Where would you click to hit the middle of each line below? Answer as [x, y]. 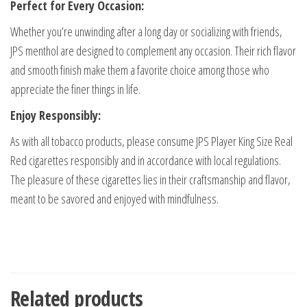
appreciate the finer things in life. [75, 89]
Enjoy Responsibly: [56, 115]
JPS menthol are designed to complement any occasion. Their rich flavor [153, 51]
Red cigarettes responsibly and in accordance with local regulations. [146, 161]
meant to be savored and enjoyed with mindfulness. [114, 199]
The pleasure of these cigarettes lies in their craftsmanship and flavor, [150, 180]
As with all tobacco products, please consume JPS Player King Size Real [151, 142]
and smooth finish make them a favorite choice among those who [140, 70]
